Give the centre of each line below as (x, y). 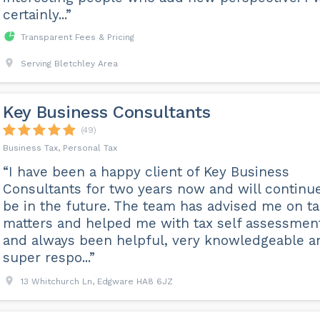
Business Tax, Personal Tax (60, 148)
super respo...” (49, 257)
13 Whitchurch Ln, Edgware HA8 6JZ (96, 281)
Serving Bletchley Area (69, 64)
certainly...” (37, 15)
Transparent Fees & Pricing (77, 37)
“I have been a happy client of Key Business (146, 172)
